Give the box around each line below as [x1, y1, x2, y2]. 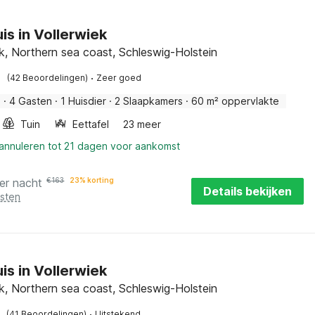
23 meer [123, 118, 162, 130]
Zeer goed [96, 72, 142, 83]
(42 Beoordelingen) [7, 72, 89, 83]
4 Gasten [9, 95, 53, 107]
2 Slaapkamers [115, 95, 184, 107]
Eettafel [72, 118, 110, 130]
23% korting [70, 176, 115, 184]
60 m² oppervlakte [191, 95, 280, 107]
